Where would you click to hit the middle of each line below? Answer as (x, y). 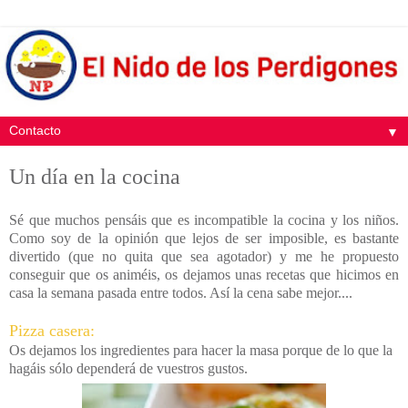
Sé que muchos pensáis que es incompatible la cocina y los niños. (204, 220)
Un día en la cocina (95, 177)
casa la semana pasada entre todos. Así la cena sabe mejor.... (181, 293)
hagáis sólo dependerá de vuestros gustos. (128, 369)
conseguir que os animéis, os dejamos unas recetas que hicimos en (204, 275)
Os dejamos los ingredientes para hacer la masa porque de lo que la (201, 351)
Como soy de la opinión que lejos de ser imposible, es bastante (204, 239)
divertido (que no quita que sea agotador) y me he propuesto (204, 257)
